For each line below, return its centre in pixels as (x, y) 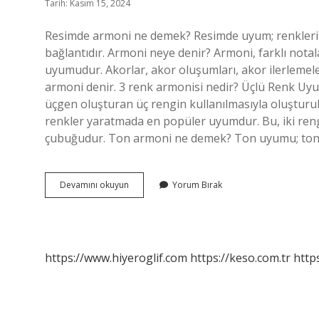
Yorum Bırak (197, 185)
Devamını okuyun (94, 185)
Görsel (142, 223)
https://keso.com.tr (240, 258)
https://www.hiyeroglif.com (116, 258)
